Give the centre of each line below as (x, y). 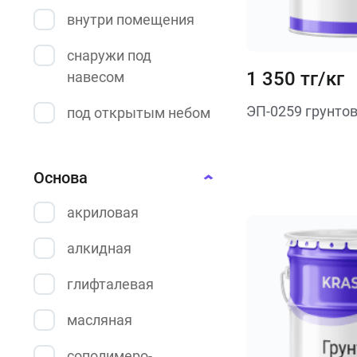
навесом (96, 77)
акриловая (103, 212)
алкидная (99, 248)
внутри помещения (131, 20)
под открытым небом (139, 113)
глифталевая (110, 284)
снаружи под (109, 55)
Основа (61, 178)
